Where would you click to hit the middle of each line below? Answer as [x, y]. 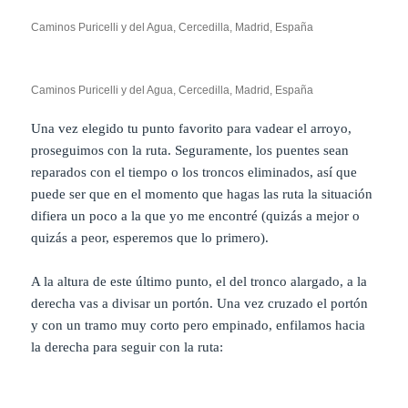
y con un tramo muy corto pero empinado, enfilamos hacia [199, 326]
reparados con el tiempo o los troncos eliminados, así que [194, 173]
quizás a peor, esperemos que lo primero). [150, 238]
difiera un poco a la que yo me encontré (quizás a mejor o [196, 216]
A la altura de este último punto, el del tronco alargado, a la [199, 282]
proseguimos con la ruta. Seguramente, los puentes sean [190, 151]
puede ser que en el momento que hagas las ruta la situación [202, 194]
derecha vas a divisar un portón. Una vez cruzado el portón [200, 304]
